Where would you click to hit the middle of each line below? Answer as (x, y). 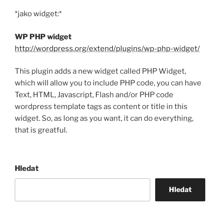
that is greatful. (41, 130)
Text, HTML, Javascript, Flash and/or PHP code (94, 95)
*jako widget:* (38, 14)
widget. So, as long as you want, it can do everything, (104, 119)
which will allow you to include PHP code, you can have (108, 83)
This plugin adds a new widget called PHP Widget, (100, 71)
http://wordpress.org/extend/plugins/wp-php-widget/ (107, 48)
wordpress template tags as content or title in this (101, 107)
